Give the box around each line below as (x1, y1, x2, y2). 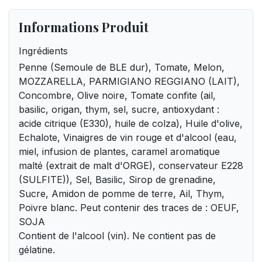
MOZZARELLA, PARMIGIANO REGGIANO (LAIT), (19, 75, 240, 87)
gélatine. (19, 244, 55, 256)
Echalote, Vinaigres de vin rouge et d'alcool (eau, (19, 132, 237, 143)
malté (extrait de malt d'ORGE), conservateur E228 (19, 160, 243, 171)
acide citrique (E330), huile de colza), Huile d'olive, (19, 118, 243, 129)
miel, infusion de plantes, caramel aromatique (19, 146, 220, 157)
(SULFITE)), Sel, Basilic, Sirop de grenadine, (19, 174, 216, 185)
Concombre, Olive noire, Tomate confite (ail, (19, 89, 216, 101)
